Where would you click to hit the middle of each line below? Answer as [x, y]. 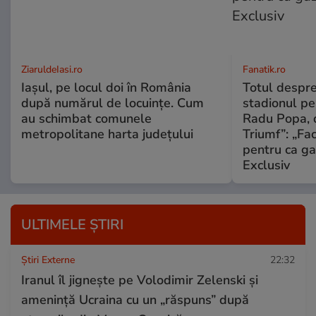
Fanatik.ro [264, 69]
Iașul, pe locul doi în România [106, 87]
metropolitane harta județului [107, 134]
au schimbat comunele [86, 118]
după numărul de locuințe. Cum [113, 103]
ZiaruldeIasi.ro [52, 69]
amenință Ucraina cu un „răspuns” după [135, 299]
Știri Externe [48, 260]
